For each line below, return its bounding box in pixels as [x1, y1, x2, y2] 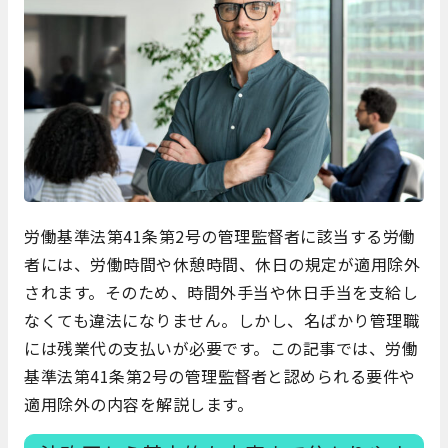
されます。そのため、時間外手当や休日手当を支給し [24, 279, 418, 304]
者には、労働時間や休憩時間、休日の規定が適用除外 [24, 251, 420, 276]
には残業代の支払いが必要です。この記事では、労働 [24, 335, 418, 360]
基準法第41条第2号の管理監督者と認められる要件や [24, 363, 416, 388]
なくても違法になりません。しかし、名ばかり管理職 [24, 307, 419, 332]
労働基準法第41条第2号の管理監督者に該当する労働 [24, 223, 416, 248]
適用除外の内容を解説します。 [24, 391, 253, 416]
